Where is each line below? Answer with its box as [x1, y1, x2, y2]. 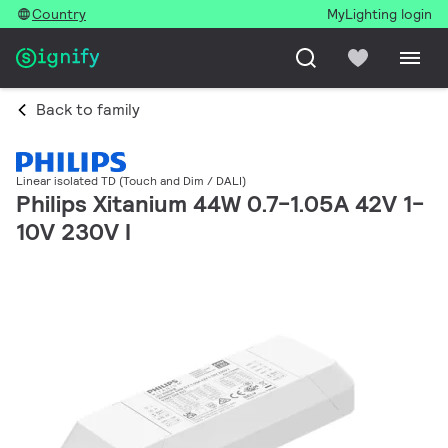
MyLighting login [327, 5, 432, 23]
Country [32, 5, 86, 23]
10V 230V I [16, 216, 131, 248]
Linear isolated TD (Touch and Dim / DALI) [16, 173, 246, 189]
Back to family [36, 99, 140, 120]
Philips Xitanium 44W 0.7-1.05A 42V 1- [16, 188, 424, 220]
